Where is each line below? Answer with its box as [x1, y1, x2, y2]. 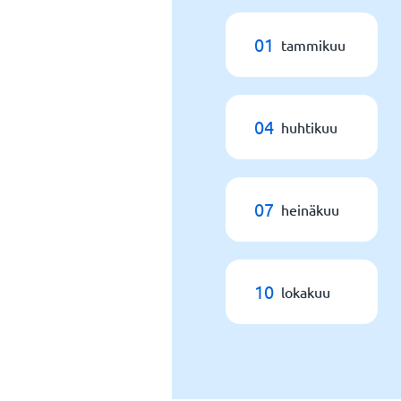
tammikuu [281, 36, 346, 54]
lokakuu [281, 283, 330, 301]
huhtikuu [281, 118, 337, 136]
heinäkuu [281, 200, 339, 218]
